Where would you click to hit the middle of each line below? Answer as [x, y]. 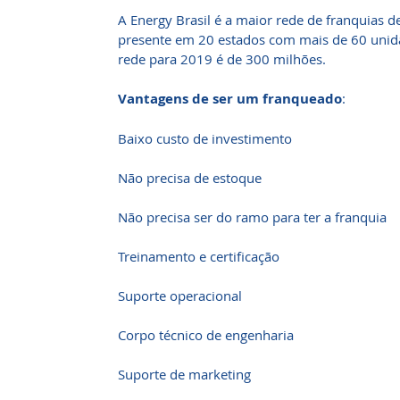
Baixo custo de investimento [205, 138]
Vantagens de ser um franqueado [230, 99]
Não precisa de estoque [190, 178]
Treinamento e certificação [199, 256]
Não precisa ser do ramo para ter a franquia [252, 217]
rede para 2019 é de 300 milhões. [224, 59]
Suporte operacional [180, 296]
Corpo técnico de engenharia [206, 335]
